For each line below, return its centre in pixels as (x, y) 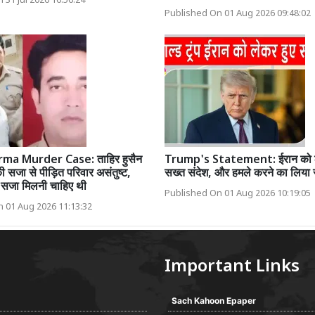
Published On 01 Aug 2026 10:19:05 (238, 194)
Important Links (232, 268)
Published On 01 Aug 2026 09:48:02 (238, 14)
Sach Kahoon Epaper (214, 301)
